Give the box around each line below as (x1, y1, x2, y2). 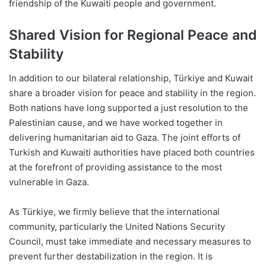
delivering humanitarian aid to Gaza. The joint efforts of (9, 131, 240, 143)
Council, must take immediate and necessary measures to (9, 235, 251, 247)
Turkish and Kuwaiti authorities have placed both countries (9, 146, 255, 158)
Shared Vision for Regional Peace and (9, 27, 257, 44)
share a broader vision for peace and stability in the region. (9, 87, 256, 99)
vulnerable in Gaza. (9, 176, 89, 188)
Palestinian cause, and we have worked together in (9, 116, 223, 128)
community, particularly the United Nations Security (9, 220, 225, 232)
